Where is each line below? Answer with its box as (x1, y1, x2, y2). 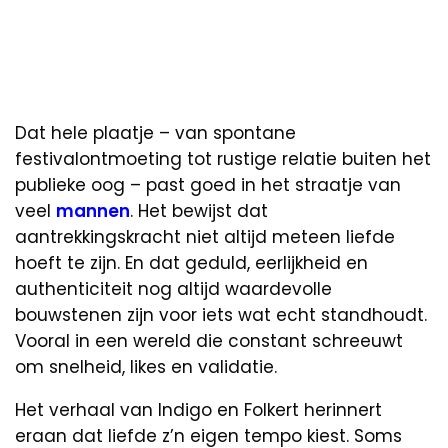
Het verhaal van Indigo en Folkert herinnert (15, 397, 382, 422)
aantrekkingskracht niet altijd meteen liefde (15, 224, 395, 249)
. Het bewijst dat (130, 198, 268, 223)
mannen (56, 198, 130, 223)
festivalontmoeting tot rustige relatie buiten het (15, 146, 431, 171)
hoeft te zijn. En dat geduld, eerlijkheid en (15, 250, 368, 275)
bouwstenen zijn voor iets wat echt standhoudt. (15, 302, 427, 327)
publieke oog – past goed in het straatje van (15, 172, 401, 197)
